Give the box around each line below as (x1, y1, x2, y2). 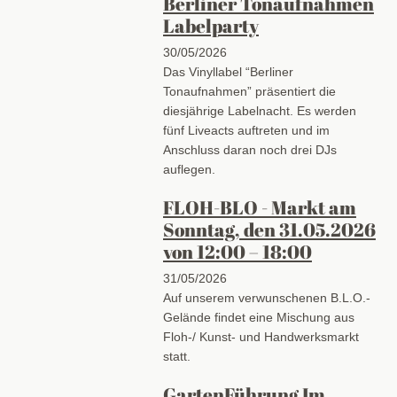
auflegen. (162, 161, 215, 176)
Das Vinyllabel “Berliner (162, 64, 293, 79)
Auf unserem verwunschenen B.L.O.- (162, 291, 370, 306)
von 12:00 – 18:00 (162, 238, 312, 264)
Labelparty (162, 12, 259, 38)
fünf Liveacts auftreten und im (162, 122, 330, 137)
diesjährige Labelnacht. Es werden (162, 103, 356, 118)
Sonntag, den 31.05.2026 (162, 216, 376, 242)
